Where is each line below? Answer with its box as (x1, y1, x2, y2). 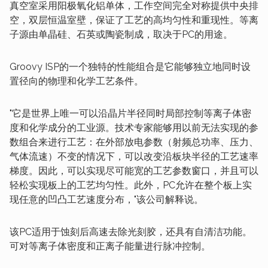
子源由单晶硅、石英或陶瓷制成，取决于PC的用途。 (10, 29, 233, 40)
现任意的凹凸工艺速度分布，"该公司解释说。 (10, 194, 203, 205)
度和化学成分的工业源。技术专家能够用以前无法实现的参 (10, 122, 258, 133)
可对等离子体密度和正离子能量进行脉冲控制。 (10, 240, 211, 252)
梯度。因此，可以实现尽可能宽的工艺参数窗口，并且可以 (10, 165, 258, 176)
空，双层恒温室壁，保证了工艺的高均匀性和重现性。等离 (10, 14, 258, 26)
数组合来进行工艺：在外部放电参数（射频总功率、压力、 (10, 136, 258, 148)
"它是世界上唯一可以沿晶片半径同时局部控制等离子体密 (10, 108, 251, 119)
